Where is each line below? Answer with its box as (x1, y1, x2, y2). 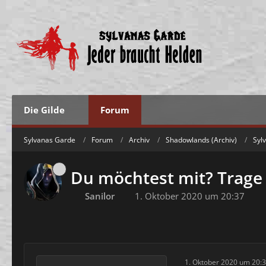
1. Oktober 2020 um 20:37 (135, 190, 245, 202)
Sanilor (85, 190, 115, 202)
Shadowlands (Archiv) (166, 134, 237, 145)
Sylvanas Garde (24, 134, 75, 145)
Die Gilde (24, 104, 65, 116)
